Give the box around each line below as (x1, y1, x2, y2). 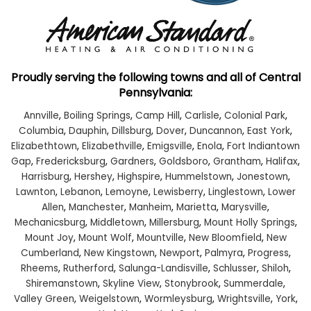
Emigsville (147, 140, 192, 153)
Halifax (266, 155, 298, 169)
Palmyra (204, 246, 243, 260)
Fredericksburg (36, 155, 106, 169)
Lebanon (60, 185, 101, 199)
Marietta (176, 201, 217, 215)
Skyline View (103, 277, 160, 291)
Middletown (90, 216, 144, 230)
